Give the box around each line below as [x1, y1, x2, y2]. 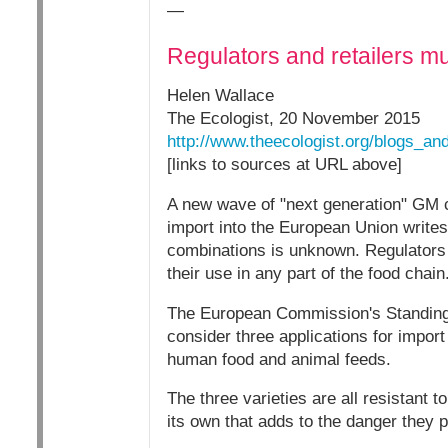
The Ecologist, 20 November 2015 [166, 108, 420, 128]
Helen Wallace [166, 85, 274, 105]
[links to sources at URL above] [166, 154, 402, 174]
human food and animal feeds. [166, 349, 391, 369]
